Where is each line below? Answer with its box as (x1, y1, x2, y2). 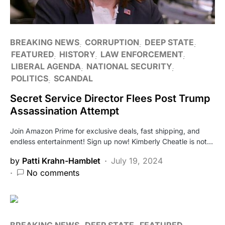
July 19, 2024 (111, 155, 163, 166)
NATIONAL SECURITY (86, 61, 172, 71)
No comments (27, 167, 79, 178)
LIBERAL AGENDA (11, 61, 81, 71)
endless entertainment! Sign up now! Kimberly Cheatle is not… (10, 137, 213, 146)
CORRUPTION (85, 37, 139, 47)
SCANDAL (54, 73, 93, 83)
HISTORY (59, 49, 95, 59)
